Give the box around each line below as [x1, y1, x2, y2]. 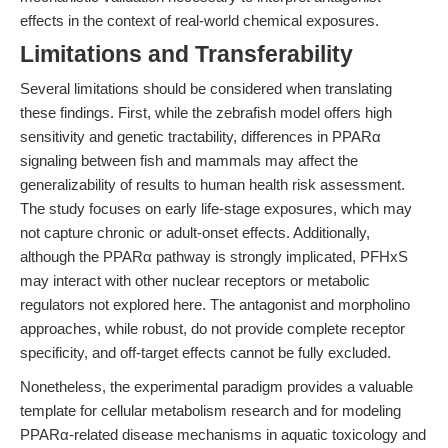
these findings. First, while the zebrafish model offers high [20, 104, 392, 121]
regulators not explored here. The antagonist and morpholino [20, 296, 410, 313]
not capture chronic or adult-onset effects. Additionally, [20, 224, 370, 241]
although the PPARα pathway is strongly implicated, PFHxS [20, 248, 408, 265]
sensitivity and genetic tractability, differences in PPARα [20, 128, 381, 145]
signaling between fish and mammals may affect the [20, 152, 358, 169]
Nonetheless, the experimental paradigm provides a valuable [20, 378, 413, 395]
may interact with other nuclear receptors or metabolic [20, 272, 370, 289]
